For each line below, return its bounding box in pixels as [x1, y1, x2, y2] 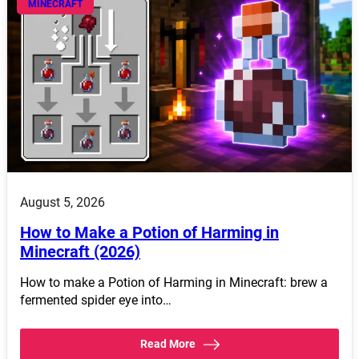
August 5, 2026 [20, 194, 105, 210]
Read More [139, 337, 196, 350]
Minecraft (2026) [20, 241, 140, 261]
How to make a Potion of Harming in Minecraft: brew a [20, 274, 328, 290]
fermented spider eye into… [20, 292, 171, 308]
